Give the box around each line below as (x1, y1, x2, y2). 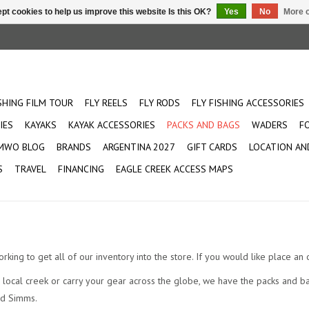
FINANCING (58, 163, 104, 175)
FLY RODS (139, 97, 180, 109)
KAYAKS (25, 119, 57, 131)
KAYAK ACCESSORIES (68, 119, 155, 131)
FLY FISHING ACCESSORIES (192, 97, 304, 109)
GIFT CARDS (187, 141, 237, 153)
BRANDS (57, 141, 91, 153)
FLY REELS (85, 97, 128, 109)
